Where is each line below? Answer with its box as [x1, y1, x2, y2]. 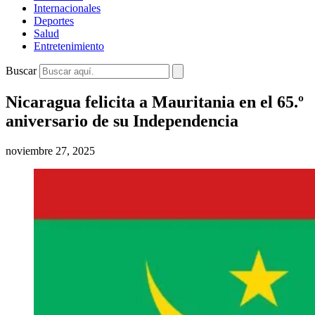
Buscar [6, 65, 37, 77]
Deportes [34, 15, 74, 27]
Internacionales [34, 2, 101, 14]
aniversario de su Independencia [6, 111, 238, 130]
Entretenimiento [34, 40, 104, 52]
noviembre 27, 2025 [6, 144, 95, 157]
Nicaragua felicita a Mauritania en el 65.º [6, 92, 304, 111]
